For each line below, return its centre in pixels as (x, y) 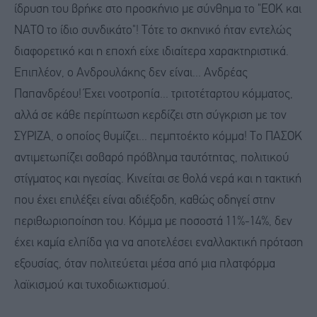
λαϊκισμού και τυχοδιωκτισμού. (92, 286)
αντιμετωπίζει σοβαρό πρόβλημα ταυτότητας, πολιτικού (152, 158)
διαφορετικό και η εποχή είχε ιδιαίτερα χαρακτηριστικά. (151, 52)
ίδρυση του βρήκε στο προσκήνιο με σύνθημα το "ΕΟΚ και (158, 10)
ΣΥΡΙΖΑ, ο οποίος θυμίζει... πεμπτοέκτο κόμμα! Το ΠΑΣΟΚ (158, 137)
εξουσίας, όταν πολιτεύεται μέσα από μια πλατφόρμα (145, 265)
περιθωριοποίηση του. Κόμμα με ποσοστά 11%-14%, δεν (153, 222)
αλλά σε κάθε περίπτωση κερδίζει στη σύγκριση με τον (150, 116)
